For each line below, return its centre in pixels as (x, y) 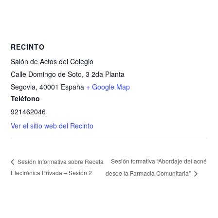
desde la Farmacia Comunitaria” (149, 173)
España (73, 86)
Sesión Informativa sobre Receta (60, 161)
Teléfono (26, 98)
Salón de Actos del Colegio (52, 61)
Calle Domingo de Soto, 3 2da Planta (68, 74)
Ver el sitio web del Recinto (52, 125)
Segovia (23, 86)
